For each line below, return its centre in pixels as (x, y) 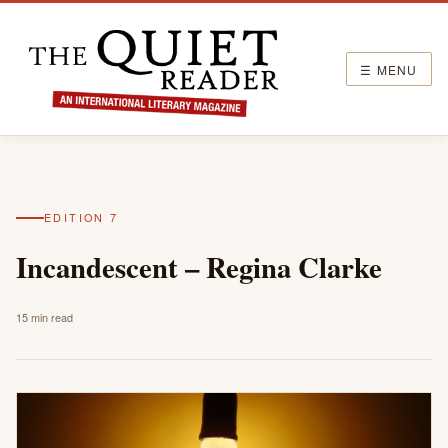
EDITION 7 (81, 217)
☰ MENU (389, 69)
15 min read (44, 317)
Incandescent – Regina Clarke (199, 267)
